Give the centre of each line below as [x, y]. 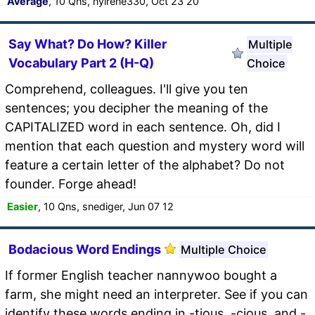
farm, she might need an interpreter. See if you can [156, 294]
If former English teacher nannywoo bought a [141, 275]
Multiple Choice [224, 249]
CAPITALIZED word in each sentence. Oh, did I [143, 127]
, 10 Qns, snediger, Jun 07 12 [106, 206]
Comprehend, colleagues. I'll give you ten [127, 89]
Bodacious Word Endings [85, 249]
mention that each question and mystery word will [155, 146]
